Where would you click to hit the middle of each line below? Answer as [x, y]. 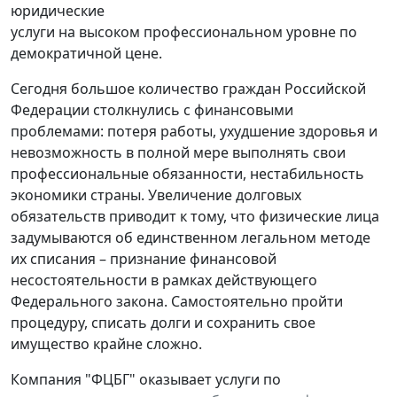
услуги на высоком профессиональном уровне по [184, 31]
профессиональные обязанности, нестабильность [187, 173]
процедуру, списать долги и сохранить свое [163, 322]
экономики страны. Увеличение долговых [156, 195]
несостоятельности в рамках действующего [164, 280]
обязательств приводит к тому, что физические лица [195, 216]
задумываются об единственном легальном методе [191, 237]
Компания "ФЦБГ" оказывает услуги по [146, 379]
